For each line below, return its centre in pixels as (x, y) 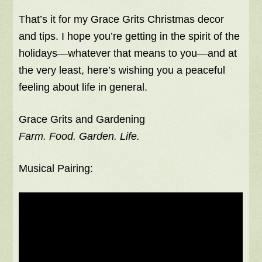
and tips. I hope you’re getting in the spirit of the (130, 37)
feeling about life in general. (83, 87)
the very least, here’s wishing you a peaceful (122, 70)
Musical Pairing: (56, 169)
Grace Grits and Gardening (82, 120)
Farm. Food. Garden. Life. (80, 137)
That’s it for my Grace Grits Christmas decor (122, 20)
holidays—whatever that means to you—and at (128, 54)
